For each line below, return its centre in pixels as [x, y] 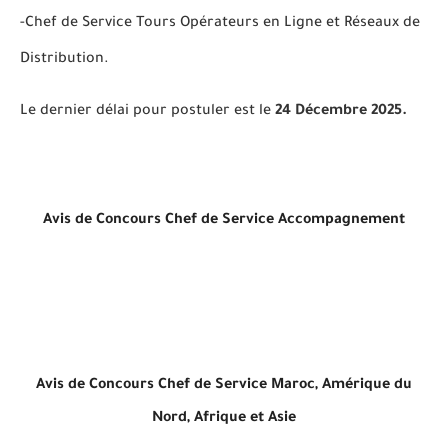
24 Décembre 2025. [341, 111]
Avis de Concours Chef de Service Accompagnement [224, 220]
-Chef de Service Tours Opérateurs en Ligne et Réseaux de [220, 23]
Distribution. [64, 59]
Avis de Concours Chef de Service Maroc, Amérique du [224, 385]
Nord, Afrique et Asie [224, 418]
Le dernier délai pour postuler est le [147, 111]
